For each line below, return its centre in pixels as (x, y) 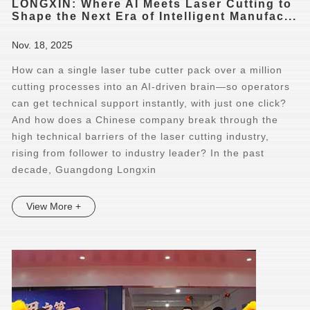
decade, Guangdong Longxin (84, 170)
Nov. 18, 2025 (43, 45)
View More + (54, 206)
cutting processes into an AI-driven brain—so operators (151, 86)
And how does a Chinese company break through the (145, 120)
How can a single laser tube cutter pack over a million (147, 70)
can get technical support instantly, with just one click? (149, 103)
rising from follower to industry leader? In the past (138, 153)
